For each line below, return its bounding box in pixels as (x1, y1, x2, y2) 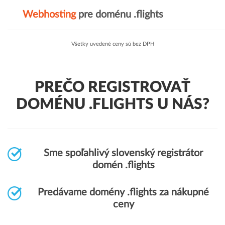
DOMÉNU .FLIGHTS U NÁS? (16, 97, 209, 112)
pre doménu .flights (76, 10, 163, 20)
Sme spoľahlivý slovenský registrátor (44, 148, 203, 158)
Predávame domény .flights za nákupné (38, 187, 209, 197)
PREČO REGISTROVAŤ (35, 80, 190, 95)
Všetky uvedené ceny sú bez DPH (71, 41, 154, 47)
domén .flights (92, 160, 155, 170)
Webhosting (23, 10, 76, 20)
